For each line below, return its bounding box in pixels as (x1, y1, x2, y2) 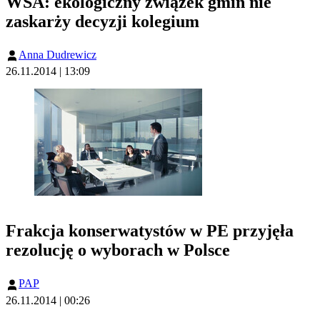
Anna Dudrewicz (19, 49, 96, 61)
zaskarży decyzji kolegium (6, 12, 199, 31)
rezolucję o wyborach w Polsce (6, 241, 230, 260)
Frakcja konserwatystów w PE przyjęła (6, 221, 294, 241)
